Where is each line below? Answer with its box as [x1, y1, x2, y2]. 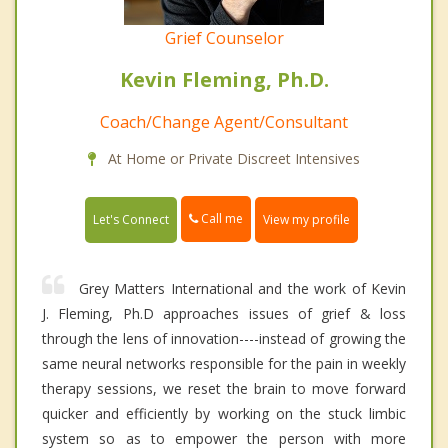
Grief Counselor [164, 27, 284, 50]
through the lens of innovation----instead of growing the [42, 328, 406, 348]
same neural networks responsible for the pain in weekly [42, 353, 406, 373]
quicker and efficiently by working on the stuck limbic [42, 403, 406, 423]
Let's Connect [93, 210, 169, 228]
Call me [198, 210, 243, 228]
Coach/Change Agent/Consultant [100, 111, 348, 134]
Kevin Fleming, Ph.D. [119, 66, 329, 94]
